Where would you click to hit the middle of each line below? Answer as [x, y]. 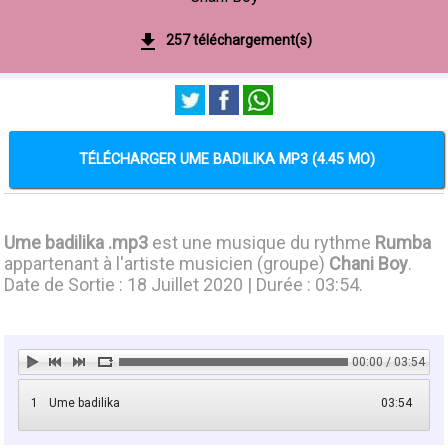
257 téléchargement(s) [239, 39]
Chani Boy [369, 263]
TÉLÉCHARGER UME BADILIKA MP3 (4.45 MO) [226, 159]
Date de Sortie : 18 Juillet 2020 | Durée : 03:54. [184, 284]
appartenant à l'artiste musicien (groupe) [167, 263]
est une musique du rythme [262, 242]
